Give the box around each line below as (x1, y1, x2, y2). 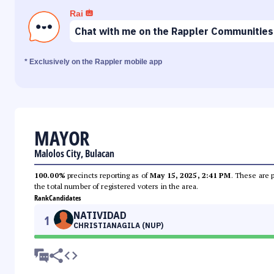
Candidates (49, 193, 81, 204)
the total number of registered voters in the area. (34, 182, 198, 191)
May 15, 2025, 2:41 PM (150, 171, 231, 180)
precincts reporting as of (65, 171, 150, 180)
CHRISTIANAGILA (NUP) (73, 221, 163, 231)
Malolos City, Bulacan (34, 147, 114, 161)
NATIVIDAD (73, 209, 127, 222)
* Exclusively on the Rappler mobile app (24, 57, 162, 67)
